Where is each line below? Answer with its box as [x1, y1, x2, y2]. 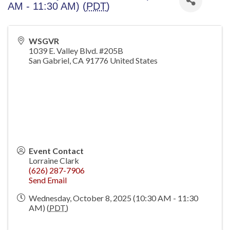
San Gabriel [29, 55, 69, 65]
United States [110, 55, 158, 65]
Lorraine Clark [29, 155, 79, 165]
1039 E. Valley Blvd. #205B [29, 45, 123, 55]
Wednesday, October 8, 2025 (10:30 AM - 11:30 [29, 193, 198, 203]
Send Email [29, 175, 67, 185]
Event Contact [29, 145, 84, 156]
